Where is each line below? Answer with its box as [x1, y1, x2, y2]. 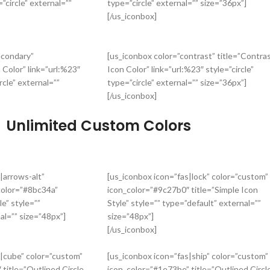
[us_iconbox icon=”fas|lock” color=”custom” [107, 171, 268, 181]
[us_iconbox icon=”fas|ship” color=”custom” [107, 251, 268, 261]
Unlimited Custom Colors [5, 116, 191, 136]
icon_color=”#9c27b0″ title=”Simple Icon [107, 184, 258, 195]
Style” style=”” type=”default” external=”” [107, 198, 261, 208]
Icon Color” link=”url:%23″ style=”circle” [107, 64, 254, 74]
